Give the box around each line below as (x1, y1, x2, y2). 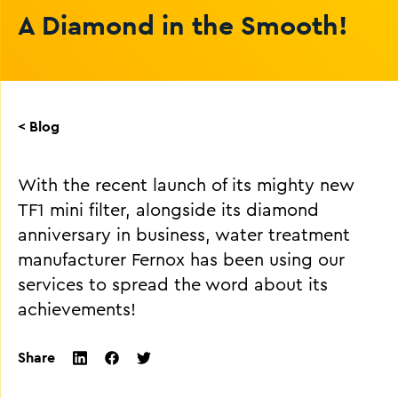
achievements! (18, 301, 136, 319)
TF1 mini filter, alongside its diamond (18, 202, 319, 219)
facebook (104, 365, 167, 384)
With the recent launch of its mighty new (18, 177, 354, 195)
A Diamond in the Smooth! (18, 8, 347, 42)
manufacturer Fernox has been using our (18, 251, 345, 269)
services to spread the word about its (18, 276, 328, 294)
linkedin (72, 365, 123, 385)
